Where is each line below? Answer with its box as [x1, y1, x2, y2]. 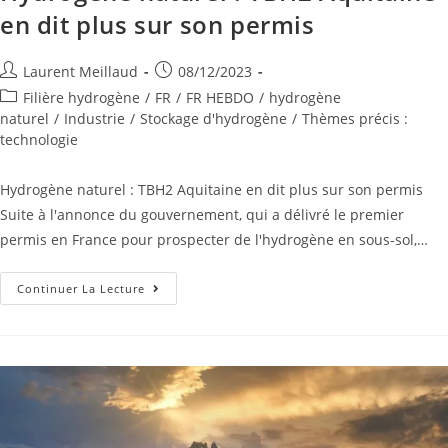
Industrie [64, 109, 125, 129]
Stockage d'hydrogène [140, 109, 287, 129]
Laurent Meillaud [23, 62, 138, 82]
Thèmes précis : [302, 109, 408, 129]
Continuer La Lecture [17, 281, 145, 297]
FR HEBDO [186, 88, 254, 108]
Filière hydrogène [23, 88, 140, 108]
